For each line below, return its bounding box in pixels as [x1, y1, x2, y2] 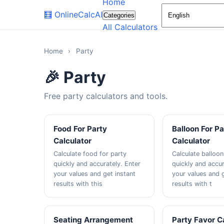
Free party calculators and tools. [44, 91, 167, 101]
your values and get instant [53, 170, 136, 177]
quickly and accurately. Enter [53, 160, 141, 167]
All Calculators [102, 22, 157, 32]
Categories [103, 11, 134, 19]
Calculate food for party [53, 150, 127, 157]
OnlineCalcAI [54, 9, 102, 19]
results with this [53, 180, 103, 187]
